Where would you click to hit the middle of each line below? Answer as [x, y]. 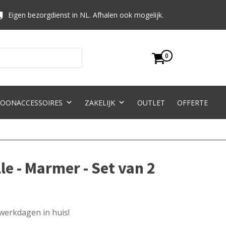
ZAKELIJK [100, 103]
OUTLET [151, 103]
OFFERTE [192, 103]
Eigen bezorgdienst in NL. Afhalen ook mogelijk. [86, 15]
